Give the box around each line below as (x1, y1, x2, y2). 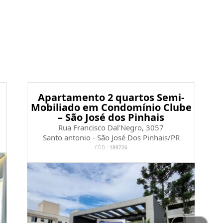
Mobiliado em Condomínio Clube (30, 101, 192, 114)
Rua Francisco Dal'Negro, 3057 (58, 122, 164, 133)
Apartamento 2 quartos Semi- (38, 91, 184, 105)
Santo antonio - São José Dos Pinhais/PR (42, 132, 180, 143)
